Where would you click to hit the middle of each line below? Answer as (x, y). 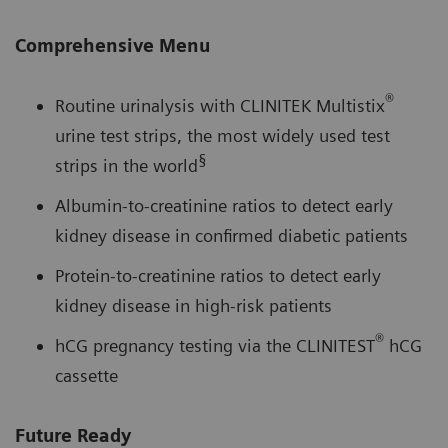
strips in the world (126, 166)
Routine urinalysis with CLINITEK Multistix (220, 106)
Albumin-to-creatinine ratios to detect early (224, 206)
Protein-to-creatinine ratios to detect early (218, 276)
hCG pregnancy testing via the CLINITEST (215, 346)
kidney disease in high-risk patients (193, 306)
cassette (86, 376)
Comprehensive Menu (112, 46)
